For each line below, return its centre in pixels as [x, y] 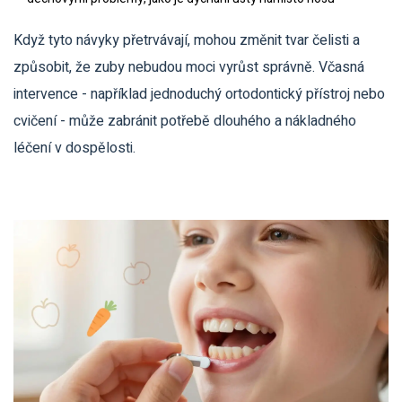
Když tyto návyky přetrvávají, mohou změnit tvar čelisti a [187, 40]
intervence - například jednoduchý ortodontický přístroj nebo [199, 94]
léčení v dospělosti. [74, 148]
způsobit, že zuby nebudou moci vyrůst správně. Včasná [189, 67]
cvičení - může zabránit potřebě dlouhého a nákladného [185, 121]
